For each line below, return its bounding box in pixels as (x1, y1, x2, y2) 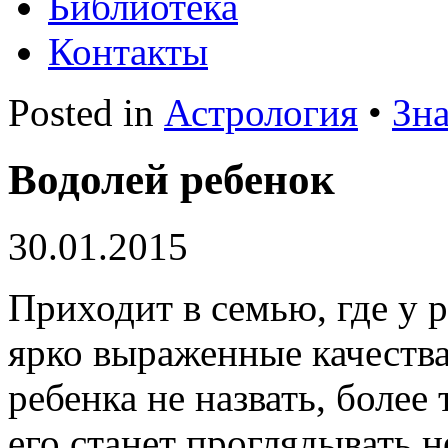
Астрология (164, 91, 358, 134)
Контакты (48, 30, 208, 73)
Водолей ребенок (8, 155, 335, 203)
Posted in (8, 91, 164, 134)
